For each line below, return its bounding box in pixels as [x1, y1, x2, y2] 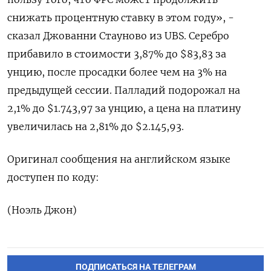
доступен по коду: [7, 171, 99, 183]
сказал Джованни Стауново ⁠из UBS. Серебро [7, 29, 229, 42]
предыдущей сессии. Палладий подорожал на [7, 83, 240, 96]
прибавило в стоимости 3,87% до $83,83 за [7, 47, 226, 60]
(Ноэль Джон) [7, 203, 77, 216]
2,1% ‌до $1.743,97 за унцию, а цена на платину [7, 102, 241, 114]
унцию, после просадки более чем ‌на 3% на [7, 65, 227, 78]
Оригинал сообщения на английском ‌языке [7, 152, 230, 165]
